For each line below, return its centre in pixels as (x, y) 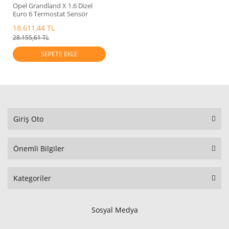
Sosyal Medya (114, 210)
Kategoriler (32, 178)
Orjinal (23, 22)
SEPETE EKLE (59, 54)
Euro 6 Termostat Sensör (50, 14)
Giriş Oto (28, 119)
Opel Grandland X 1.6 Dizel (53, 6)
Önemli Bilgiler (39, 149)
